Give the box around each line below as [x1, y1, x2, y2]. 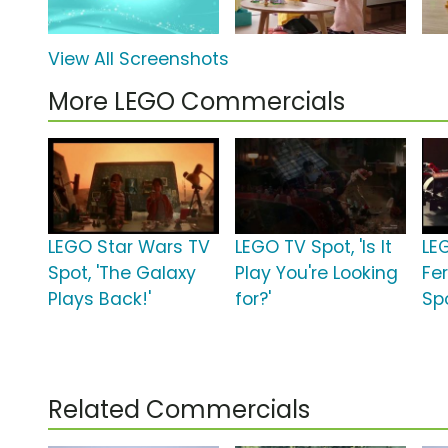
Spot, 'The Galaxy [48, 261, 196, 286]
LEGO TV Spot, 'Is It [235, 235, 393, 260]
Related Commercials [48, 393, 310, 427]
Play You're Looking [235, 261, 399, 286]
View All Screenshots [48, 47, 229, 72]
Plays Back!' [48, 287, 151, 312]
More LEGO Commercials [48, 85, 345, 119]
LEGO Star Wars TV [48, 235, 210, 260]
